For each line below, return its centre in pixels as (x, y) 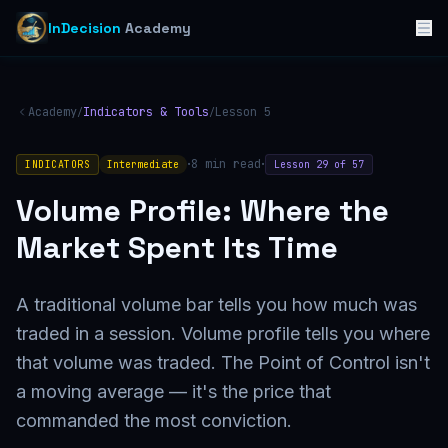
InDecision (84, 28)
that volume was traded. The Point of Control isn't (223, 362)
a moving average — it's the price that (173, 391)
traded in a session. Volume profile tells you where (223, 333)
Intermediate (143, 164)
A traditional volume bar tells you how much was (216, 304)
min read (229, 164)
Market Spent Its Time (177, 247)
